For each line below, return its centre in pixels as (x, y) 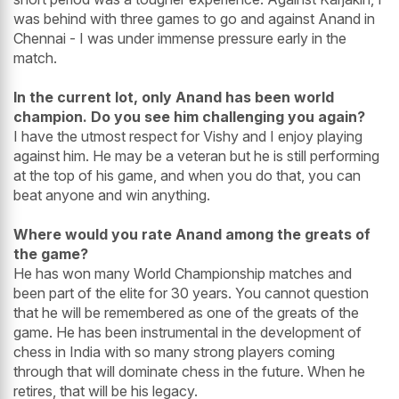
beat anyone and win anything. (112, 195)
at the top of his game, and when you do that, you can (187, 176)
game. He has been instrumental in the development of (187, 333)
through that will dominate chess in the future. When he (189, 372)
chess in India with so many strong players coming (174, 352)
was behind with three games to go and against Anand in (194, 19)
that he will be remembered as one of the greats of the (186, 313)
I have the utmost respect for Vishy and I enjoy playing (188, 137)
